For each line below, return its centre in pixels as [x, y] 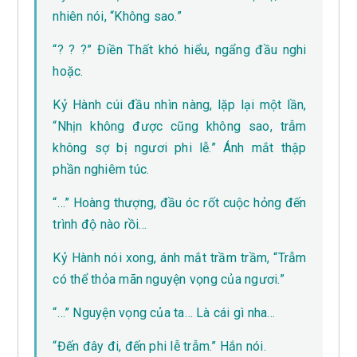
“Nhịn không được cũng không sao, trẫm [180, 127]
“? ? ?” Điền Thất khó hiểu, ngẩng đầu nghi [180, 50]
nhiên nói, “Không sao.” [117, 17]
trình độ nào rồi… [100, 225]
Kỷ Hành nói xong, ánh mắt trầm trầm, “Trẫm [180, 258]
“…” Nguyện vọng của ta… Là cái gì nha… [164, 313]
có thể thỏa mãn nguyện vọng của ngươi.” [169, 280]
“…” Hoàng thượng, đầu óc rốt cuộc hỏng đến [180, 203]
